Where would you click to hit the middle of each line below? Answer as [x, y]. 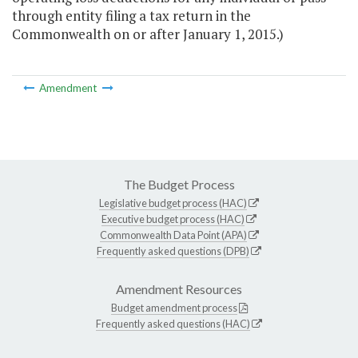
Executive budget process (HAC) [173, 219]
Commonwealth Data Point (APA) [173, 235]
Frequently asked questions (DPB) [173, 251]
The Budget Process [179, 184]
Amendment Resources [179, 288]
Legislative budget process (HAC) [173, 203]
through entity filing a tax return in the [131, 16]
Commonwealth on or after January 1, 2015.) [148, 34]
